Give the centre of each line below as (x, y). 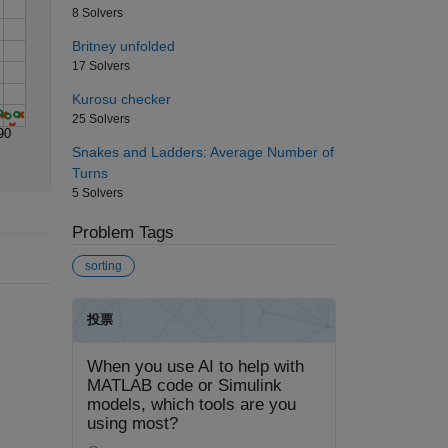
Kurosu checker (121, 98)
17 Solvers (100, 65)
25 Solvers (100, 118)
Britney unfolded (123, 45)
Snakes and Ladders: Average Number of (202, 151)
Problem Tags (122, 232)
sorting (103, 266)
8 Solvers (97, 12)
